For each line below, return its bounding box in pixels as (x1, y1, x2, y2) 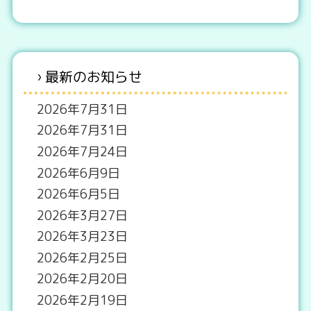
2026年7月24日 (37, 142, 128, 160)
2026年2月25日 (37, 249, 128, 267)
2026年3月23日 (37, 228, 128, 246)
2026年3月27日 (37, 206, 128, 224)
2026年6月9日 (37, 164, 121, 182)
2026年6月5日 (37, 185, 121, 203)
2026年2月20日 (37, 270, 128, 288)
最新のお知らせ (45, 66, 143, 86)
